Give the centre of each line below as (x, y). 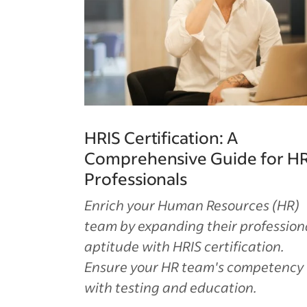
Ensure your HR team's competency (194, 267)
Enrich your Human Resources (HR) (192, 205)
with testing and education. (171, 287)
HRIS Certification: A (161, 137)
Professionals (136, 179)
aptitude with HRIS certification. (184, 246)
